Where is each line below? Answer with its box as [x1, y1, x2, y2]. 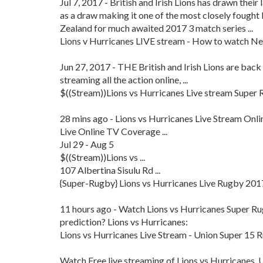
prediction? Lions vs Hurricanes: [60, 216, 188, 227]
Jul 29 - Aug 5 [60, 139, 114, 150]
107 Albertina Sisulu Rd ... [60, 164, 160, 176]
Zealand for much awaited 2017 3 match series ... [60, 22, 253, 33]
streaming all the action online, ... [60, 74, 188, 85]
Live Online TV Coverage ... [60, 126, 167, 137]
